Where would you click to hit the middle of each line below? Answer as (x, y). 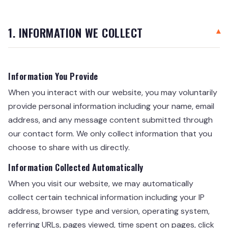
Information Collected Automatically (76, 167)
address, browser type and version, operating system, (109, 211)
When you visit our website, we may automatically (101, 183)
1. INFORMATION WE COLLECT (76, 32)
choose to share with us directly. (69, 147)
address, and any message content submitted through (110, 120)
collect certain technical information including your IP (106, 197)
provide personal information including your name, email (111, 106)
